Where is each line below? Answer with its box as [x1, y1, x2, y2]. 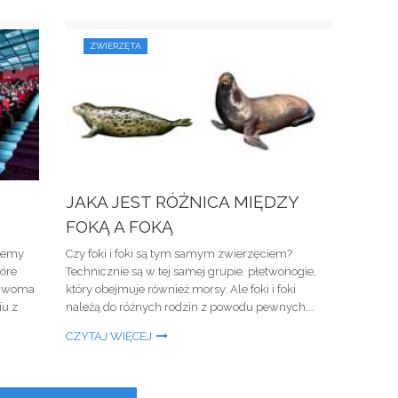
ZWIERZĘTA [90, 41, 141, 51]
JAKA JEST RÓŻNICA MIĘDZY [66, 192, 298, 211]
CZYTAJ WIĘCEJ [66, 330, 152, 343]
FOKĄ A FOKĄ [66, 217, 173, 236]
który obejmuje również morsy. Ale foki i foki [66, 283, 296, 296]
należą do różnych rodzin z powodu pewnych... [66, 300, 314, 314]
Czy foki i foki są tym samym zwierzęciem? [66, 247, 292, 260]
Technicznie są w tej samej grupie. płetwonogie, [66, 265, 316, 278]
